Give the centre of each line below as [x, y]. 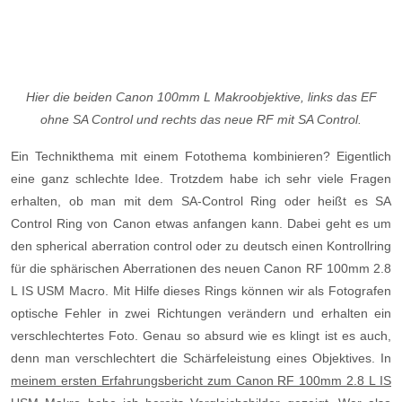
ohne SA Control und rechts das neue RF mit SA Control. [201, 120]
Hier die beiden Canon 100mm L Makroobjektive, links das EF [201, 97]
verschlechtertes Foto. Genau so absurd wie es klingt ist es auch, [201, 336]
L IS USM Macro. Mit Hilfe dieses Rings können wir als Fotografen [201, 291]
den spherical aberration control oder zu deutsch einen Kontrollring [201, 246]
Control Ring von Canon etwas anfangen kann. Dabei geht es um [201, 224]
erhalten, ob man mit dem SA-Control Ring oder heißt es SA [201, 201]
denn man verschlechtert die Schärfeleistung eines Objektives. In [201, 358]
